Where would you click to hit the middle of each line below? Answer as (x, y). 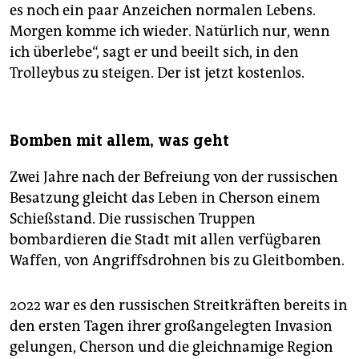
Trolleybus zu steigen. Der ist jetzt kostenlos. (157, 73)
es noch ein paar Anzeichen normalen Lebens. (163, 11)
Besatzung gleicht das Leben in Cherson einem (165, 198)
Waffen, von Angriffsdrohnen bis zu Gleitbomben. (177, 261)
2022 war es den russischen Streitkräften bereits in (179, 306)
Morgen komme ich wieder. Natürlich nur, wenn (170, 32)
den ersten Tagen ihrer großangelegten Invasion (171, 327)
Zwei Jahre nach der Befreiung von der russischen (174, 177)
